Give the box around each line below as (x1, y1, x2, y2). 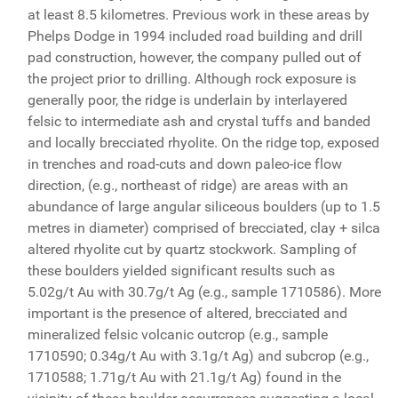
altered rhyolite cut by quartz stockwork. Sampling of (27, 240, 357, 258)
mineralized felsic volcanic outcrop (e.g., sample (27, 325, 328, 343)
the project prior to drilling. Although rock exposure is (27, 69, 356, 87)
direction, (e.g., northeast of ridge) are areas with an (27, 176, 348, 194)
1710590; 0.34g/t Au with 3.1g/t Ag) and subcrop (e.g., (27, 346, 369, 364)
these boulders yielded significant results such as (27, 261, 335, 279)
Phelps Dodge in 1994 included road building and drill (27, 27, 362, 44)
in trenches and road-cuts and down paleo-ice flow (27, 155, 342, 172)
